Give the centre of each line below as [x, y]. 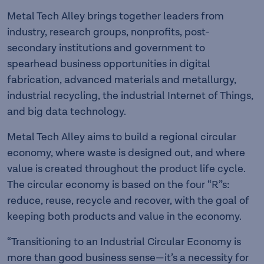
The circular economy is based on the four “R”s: [118, 184]
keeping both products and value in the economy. [126, 216]
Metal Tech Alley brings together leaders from [115, 16]
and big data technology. [67, 111]
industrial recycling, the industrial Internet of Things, [130, 95]
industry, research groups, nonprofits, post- [108, 32]
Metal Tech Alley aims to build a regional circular [122, 137]
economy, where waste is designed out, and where [126, 153]
